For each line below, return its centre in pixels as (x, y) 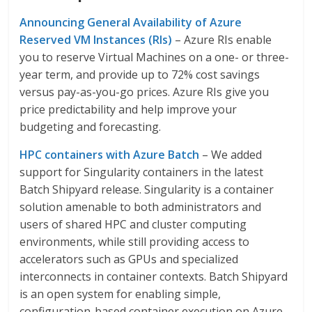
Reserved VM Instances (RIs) (96, 40)
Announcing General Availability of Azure (131, 22)
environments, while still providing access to (135, 242)
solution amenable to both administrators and (141, 207)
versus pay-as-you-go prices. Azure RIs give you (145, 92)
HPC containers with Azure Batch (110, 155)
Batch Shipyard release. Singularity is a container (147, 189)
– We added (231, 155)
